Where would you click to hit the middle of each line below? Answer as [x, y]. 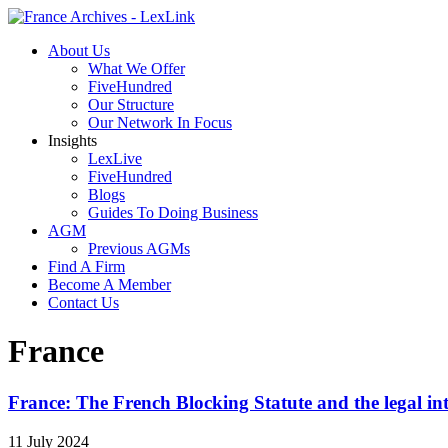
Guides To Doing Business [173, 212]
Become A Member [109, 284]
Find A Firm [86, 266]
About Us [79, 50]
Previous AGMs [139, 248]
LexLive [115, 158]
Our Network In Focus [160, 122]
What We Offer [136, 68]
